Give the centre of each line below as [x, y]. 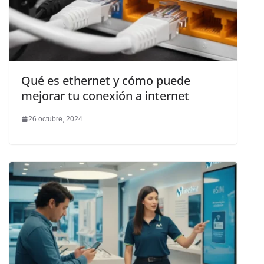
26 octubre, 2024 [55, 119]
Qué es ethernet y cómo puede [106, 80]
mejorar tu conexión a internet [105, 95]
